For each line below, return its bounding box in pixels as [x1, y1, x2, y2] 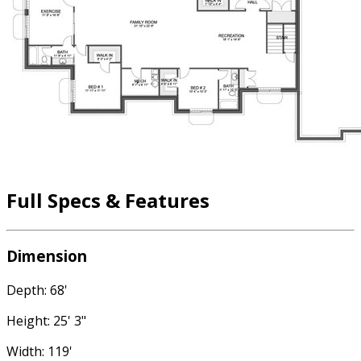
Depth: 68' [6, 281, 68, 300]
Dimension [6, 246, 87, 267]
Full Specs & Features [6, 186, 210, 214]
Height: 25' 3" [6, 312, 86, 330]
